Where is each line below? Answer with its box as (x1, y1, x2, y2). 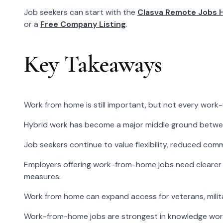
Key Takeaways (24, 50, 162, 79)
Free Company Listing (40, 18, 126, 29)
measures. (24, 171, 61, 182)
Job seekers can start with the (24, 6, 137, 17)
